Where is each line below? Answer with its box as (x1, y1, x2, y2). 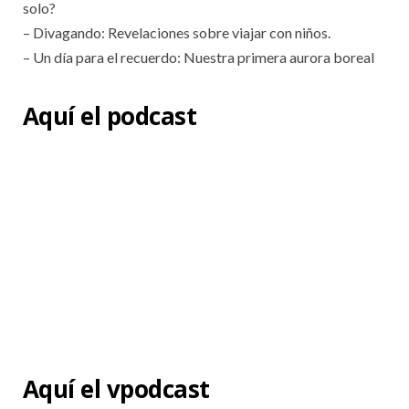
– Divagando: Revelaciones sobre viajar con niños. (23, 24, 330, 42)
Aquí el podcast (23, 99, 197, 132)
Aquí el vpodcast (23, 372, 210, 406)
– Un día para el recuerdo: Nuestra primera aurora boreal (23, 48, 374, 67)
